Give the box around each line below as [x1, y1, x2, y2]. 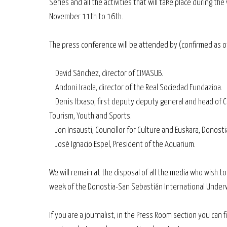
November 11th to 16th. [49, 13, 123, 21]
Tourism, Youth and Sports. [49, 112, 132, 121]
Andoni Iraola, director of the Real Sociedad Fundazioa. [49, 84, 222, 92]
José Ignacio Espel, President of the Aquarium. [49, 140, 196, 149]
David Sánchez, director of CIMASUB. [49, 69, 163, 78]
